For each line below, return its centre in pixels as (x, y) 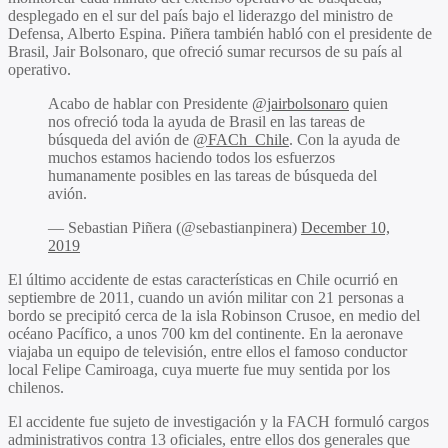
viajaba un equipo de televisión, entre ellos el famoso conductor (207, 351)
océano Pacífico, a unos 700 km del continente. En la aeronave (205, 333)
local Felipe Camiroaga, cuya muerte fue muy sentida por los (199, 369)
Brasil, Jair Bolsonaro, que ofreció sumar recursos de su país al (205, 51)
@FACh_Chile (241, 139)
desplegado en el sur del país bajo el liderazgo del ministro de (200, 15)
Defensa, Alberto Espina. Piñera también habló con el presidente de (220, 33)
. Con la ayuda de (344, 139)
